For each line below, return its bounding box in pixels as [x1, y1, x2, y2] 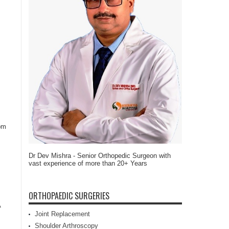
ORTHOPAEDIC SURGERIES [29, 189, 109, 202]
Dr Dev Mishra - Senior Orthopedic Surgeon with [29, 151, 171, 159]
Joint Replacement [35, 210, 90, 218]
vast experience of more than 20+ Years [29, 159, 147, 167]
